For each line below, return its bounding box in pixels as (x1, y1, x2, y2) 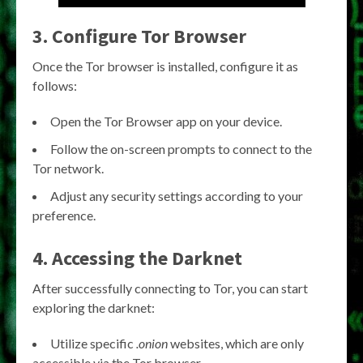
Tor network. (32, 160, 104, 176)
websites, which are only (168, 335, 304, 351)
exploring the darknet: (32, 299, 155, 315)
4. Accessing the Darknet (32, 245, 242, 271)
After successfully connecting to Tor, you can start (32, 280, 308, 296)
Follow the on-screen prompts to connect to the (50, 140, 312, 156)
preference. (32, 207, 96, 223)
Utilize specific (50, 335, 136, 351)
